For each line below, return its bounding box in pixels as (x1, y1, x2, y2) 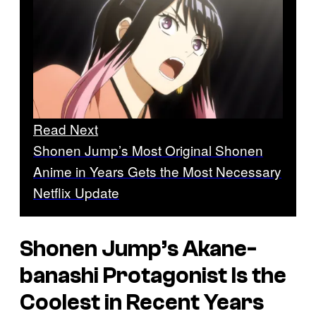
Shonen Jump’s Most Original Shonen (33, 140, 263, 160)
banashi (20, 262, 99, 288)
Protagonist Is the (99, 262, 286, 288)
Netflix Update (33, 183, 119, 202)
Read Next (33, 119, 98, 139)
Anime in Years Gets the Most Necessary (33, 162, 281, 181)
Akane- (183, 236, 257, 262)
